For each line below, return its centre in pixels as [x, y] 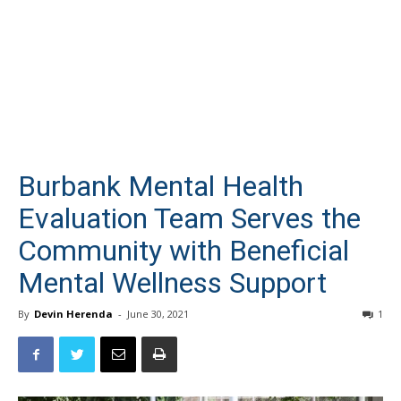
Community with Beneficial [183, 251]
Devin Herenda [73, 314]
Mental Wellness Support [172, 283]
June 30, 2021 [158, 314]
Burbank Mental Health [161, 186]
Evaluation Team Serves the [189, 218]
